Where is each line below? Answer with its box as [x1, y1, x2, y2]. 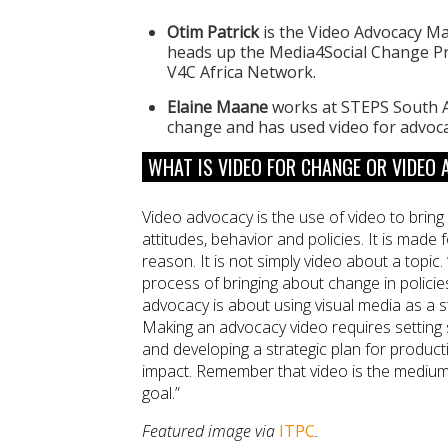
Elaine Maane [167, 95, 268, 118]
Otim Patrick [167, 20, 259, 43]
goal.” [142, 382, 180, 405]
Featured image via [142, 420, 279, 443]
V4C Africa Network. [167, 60, 316, 83]
